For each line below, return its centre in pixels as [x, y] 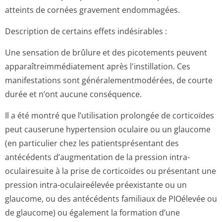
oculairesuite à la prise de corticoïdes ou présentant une [111, 171]
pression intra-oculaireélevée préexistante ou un [96, 185]
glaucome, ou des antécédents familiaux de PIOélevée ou [111, 199]
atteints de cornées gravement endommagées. [92, 10]
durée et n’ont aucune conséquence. [73, 94]
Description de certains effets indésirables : [86, 31]
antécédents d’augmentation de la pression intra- [97, 157]
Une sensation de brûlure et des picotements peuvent [106, 53]
